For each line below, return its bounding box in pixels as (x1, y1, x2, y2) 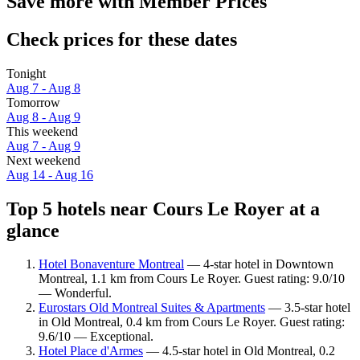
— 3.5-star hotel (265, 301, 350, 315)
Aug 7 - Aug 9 (6, 138, 80, 153)
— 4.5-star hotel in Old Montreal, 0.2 (143, 344, 335, 358)
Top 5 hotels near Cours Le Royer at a (6, 198, 320, 219)
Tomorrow (6, 95, 60, 109)
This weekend (6, 124, 78, 138)
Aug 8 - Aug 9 (6, 109, 80, 124)
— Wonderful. (39, 286, 112, 301)
